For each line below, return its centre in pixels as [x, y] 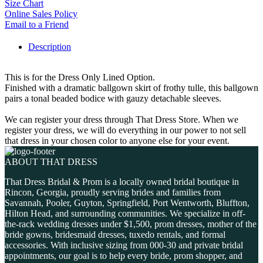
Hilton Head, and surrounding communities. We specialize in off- [125, 214]
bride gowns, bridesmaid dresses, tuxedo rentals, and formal [115, 235]
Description [50, 47]
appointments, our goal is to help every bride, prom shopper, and [124, 256]
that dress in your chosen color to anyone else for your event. [117, 141]
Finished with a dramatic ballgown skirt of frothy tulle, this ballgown [131, 88]
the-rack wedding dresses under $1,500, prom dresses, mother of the [131, 224]
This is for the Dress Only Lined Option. [80, 77]
